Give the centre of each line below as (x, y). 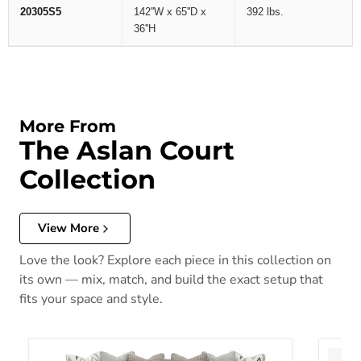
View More (68, 228)
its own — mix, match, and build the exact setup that (171, 280)
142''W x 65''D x (170, 11)
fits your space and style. (91, 299)
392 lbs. (266, 11)
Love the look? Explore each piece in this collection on (175, 261)
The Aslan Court (127, 150)
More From (68, 126)
